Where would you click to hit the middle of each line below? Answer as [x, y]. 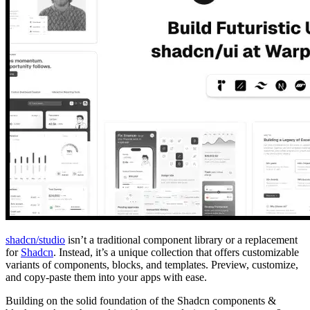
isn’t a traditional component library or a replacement [181, 239]
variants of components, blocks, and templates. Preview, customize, [152, 264]
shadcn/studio [35, 239]
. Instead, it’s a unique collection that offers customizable [176, 252]
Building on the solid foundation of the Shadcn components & [141, 300]
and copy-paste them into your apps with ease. [106, 277]
